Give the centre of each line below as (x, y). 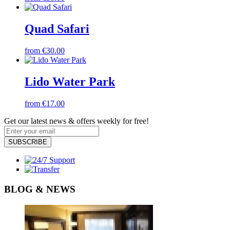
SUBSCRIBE (28, 142)
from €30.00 (45, 51)
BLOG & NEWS (40, 189)
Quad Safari (57, 29)
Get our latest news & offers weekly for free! (76, 121)
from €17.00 (45, 104)
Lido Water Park (70, 82)
